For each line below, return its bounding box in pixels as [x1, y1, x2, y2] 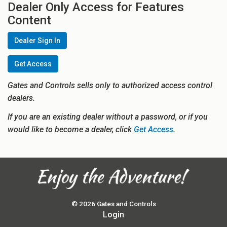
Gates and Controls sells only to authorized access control [8, 80, 212, 90]
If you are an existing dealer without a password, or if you [8, 112, 208, 122]
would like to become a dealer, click [8, 125, 134, 135]
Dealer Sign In [14, 36, 60, 45]
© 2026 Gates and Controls [71, 199, 156, 208]
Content [8, 13, 51, 27]
